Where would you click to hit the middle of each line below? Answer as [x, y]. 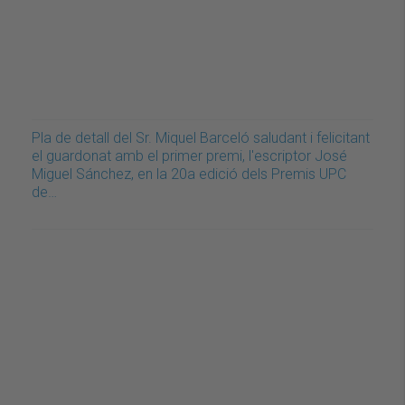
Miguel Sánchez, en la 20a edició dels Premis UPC [189, 174]
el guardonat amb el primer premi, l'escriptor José [189, 156]
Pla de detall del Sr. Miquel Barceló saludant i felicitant [201, 138]
